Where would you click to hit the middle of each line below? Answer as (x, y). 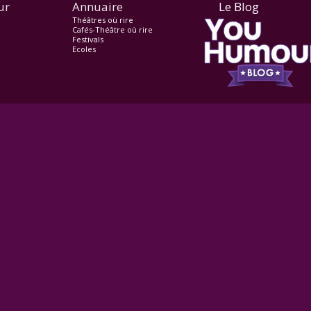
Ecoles (84, 49)
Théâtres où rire (102, 20)
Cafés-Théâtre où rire (112, 30)
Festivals (87, 39)
